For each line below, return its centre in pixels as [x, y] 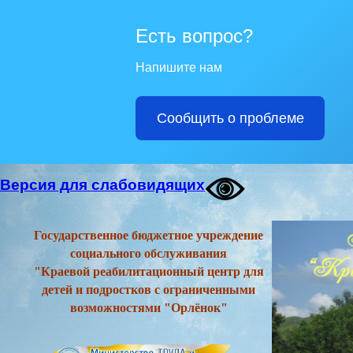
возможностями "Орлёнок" [149, 308]
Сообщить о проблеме [230, 118]
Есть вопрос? [194, 36]
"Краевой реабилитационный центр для [149, 271]
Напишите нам [179, 67]
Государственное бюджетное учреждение [149, 235]
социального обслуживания [149, 253]
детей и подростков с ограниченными [149, 290]
